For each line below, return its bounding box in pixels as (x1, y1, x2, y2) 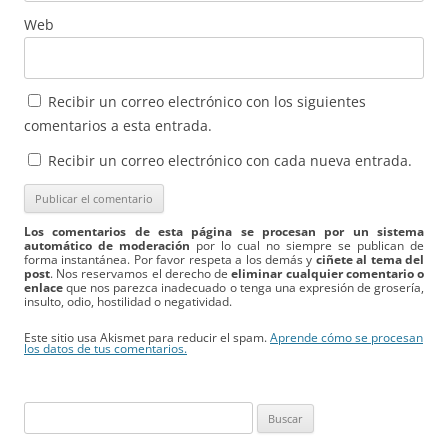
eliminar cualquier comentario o (231, 265, 425, 281)
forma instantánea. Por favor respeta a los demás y (24, 251, 316, 267)
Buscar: (23, 403, 66, 422)
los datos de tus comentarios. (24, 340, 187, 356)
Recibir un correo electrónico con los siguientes (48, 91, 366, 111)
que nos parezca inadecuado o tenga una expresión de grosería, (63, 279, 424, 295)
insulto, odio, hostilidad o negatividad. (24, 293, 232, 309)
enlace (24, 279, 63, 295)
